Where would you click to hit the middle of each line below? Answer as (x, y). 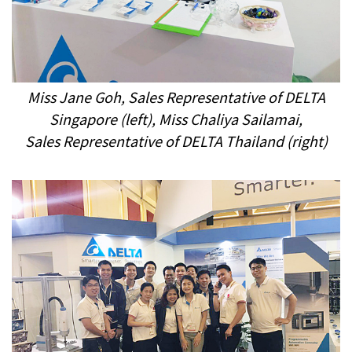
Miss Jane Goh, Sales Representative (146, 97)
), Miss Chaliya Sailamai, (225, 119)
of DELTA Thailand (222, 141)
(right (303, 141)
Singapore (85, 119)
